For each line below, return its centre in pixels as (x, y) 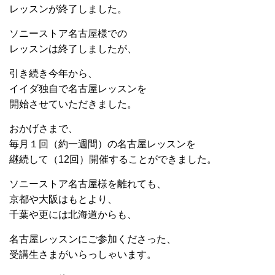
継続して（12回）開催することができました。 (113, 159)
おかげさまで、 (44, 128)
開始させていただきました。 (73, 104)
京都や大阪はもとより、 (63, 199)
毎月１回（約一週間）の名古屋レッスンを (103, 144)
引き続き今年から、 (53, 73)
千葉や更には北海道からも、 (73, 214)
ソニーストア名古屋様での (68, 33)
